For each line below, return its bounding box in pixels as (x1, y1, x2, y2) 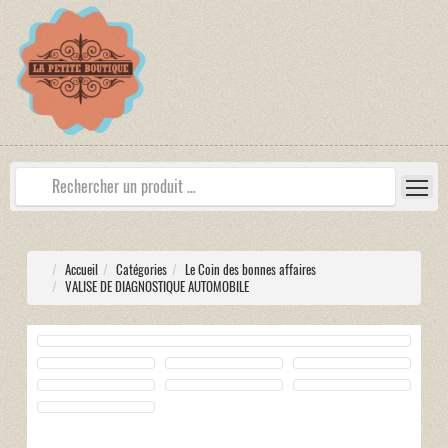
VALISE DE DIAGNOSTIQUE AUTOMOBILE (64, 278, 249, 296)
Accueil (64, 261, 98, 279)
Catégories (115, 261, 167, 279)
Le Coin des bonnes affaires (184, 261, 316, 279)
